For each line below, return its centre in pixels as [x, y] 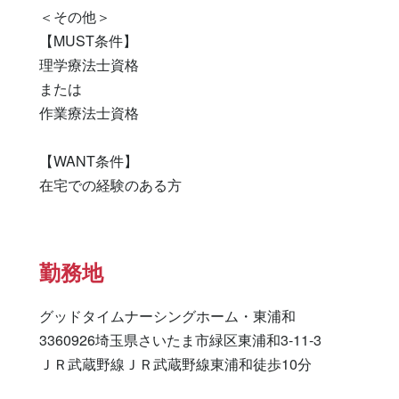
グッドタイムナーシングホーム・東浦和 [167, 316]
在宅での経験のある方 [110, 185]
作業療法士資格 [89, 113]
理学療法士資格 [89, 65]
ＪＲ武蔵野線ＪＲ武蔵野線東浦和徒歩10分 [175, 364]
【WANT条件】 [89, 161]
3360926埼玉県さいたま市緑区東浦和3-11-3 [180, 340]
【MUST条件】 [88, 41]
